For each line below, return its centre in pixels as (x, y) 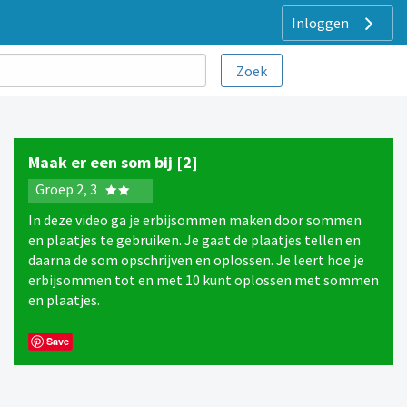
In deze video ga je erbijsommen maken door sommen (195, 219)
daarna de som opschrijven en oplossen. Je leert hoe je (196, 259)
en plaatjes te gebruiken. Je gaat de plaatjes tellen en (194, 239)
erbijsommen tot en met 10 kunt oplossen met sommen (203, 279)
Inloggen (322, 22)
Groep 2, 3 (68, 189)
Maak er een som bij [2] (113, 163)
